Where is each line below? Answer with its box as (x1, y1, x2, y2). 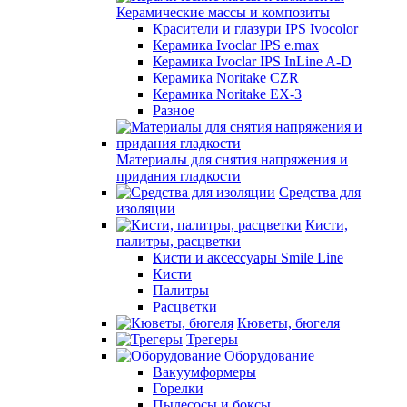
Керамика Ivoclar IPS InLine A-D (153, 54, 352, 69)
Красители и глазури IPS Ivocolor (153, 21, 358, 36)
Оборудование (224, 348, 314, 363)
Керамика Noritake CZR (153, 70, 299, 85)
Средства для (279, 184, 361, 200)
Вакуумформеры (153, 364, 256, 380)
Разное (153, 103, 194, 118)
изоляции (116, 201, 175, 216)
